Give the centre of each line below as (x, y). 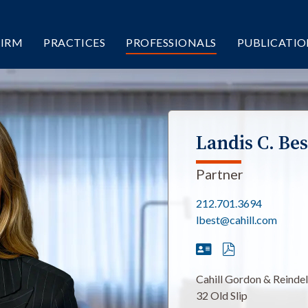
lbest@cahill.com (236, 220)
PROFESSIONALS (171, 42)
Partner (220, 174)
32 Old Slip (222, 295)
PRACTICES (75, 42)
